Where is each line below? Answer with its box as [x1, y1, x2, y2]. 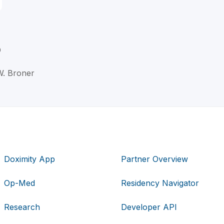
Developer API [120, 202, 177, 212]
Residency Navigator [120, 178, 199, 188]
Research [4, 202, 40, 212]
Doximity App [4, 154, 55, 164]
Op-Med [4, 178, 35, 188]
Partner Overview [120, 154, 188, 164]
